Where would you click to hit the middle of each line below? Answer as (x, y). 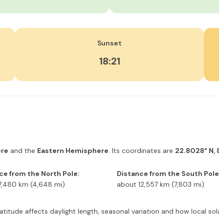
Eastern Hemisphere (73, 151)
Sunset (109, 43)
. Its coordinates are (142, 151)
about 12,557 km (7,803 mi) (161, 184)
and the (23, 151)
